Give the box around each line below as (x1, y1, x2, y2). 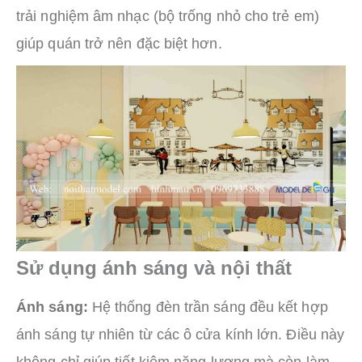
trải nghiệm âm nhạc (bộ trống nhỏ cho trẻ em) (16, 8, 319, 25)
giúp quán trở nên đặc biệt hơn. (16, 36, 222, 53)
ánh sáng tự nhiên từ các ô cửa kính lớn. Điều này (16, 326, 345, 343)
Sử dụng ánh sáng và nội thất (16, 257, 292, 280)
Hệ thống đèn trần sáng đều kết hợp (87, 299, 328, 316)
